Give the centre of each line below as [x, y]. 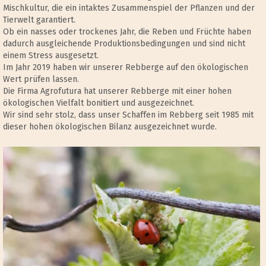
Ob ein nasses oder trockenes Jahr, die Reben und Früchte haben [127, 32]
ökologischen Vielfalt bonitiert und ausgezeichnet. [99, 103]
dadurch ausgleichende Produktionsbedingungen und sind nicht [124, 44]
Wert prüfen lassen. [41, 80]
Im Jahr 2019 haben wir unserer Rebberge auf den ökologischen [126, 68]
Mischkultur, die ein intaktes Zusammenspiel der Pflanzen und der [129, 8]
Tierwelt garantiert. [39, 20]
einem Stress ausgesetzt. [51, 56]
